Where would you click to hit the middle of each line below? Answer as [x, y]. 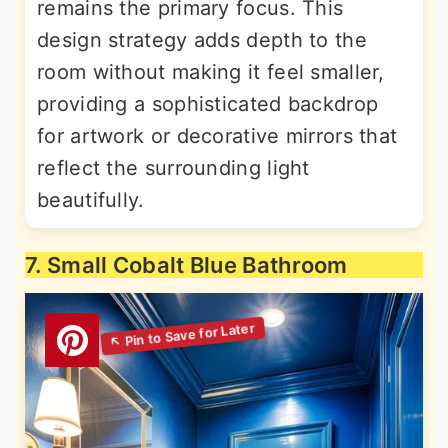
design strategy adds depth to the [202, 40]
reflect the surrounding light [173, 168]
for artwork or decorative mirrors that [217, 136]
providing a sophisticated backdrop [208, 104]
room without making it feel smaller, [211, 72]
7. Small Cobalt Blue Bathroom [186, 265]
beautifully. [91, 200]
